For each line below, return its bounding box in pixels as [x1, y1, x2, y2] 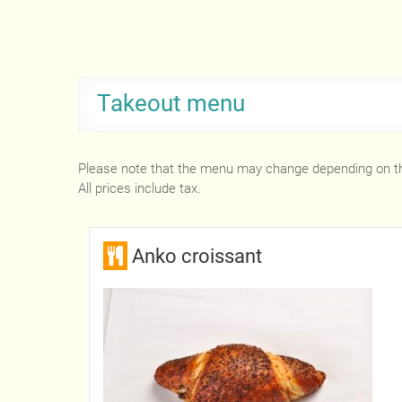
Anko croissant [131, 244, 262, 267]
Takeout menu [97, 90, 245, 118]
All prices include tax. [78, 180, 201, 197]
